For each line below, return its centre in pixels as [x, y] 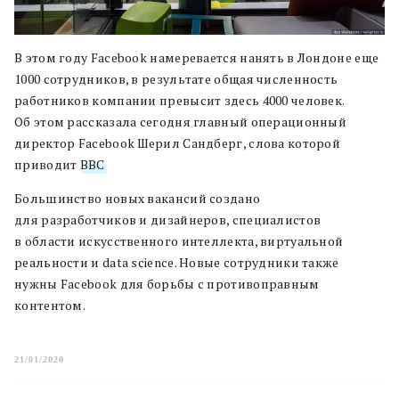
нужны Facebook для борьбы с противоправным [167, 284]
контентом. [51, 305]
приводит [47, 165]
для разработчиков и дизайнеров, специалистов [168, 220]
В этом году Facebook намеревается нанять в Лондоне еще [197, 58]
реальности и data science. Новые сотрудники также [177, 263]
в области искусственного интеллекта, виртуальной [179, 241]
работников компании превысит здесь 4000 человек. [179, 101]
